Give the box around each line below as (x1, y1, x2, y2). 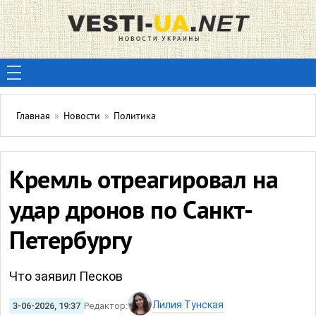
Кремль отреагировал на (9, 166, 279, 198)
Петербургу (9, 226, 133, 259)
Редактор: (84, 300, 128, 311)
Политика (114, 111, 156, 123)
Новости (63, 111, 100, 123)
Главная (16, 111, 50, 123)
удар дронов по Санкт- (9, 196, 253, 229)
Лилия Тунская (152, 299, 224, 310)
